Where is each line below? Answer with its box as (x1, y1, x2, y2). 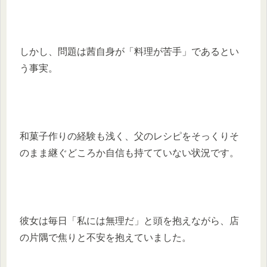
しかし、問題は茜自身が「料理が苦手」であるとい (20, 46, 239, 57)
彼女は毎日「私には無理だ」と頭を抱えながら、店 (20, 215, 239, 226)
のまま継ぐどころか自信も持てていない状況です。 (20, 148, 239, 159)
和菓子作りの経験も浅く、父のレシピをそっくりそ (20, 131, 239, 142)
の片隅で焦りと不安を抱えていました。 (20, 232, 191, 243)
